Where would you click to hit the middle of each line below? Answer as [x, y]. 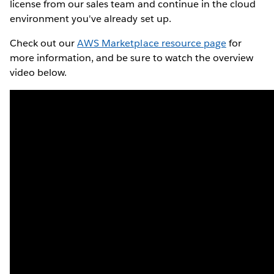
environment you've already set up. [91, 18]
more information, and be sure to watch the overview [131, 57]
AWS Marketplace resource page [152, 43]
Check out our [44, 43]
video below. [39, 72]
